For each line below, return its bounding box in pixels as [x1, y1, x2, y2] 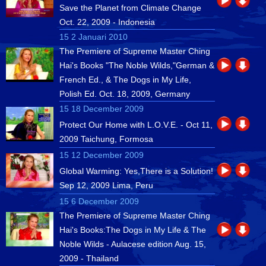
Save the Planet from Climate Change [59, 3, 201, 12]
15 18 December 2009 [59, 104, 144, 113]
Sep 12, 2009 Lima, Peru [59, 180, 153, 190]
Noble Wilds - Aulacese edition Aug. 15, [59, 239, 206, 249]
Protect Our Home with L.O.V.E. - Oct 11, [59, 120, 213, 129]
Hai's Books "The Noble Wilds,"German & [59, 61, 214, 70]
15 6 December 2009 [59, 197, 139, 206]
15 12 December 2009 [59, 150, 144, 160]
